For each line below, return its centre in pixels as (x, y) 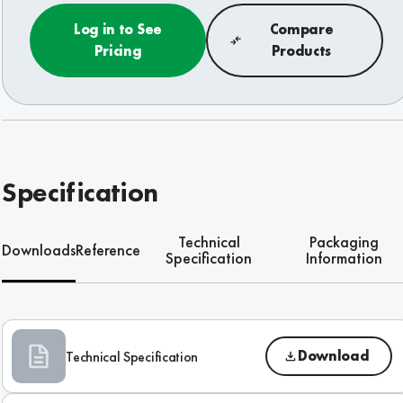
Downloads (39, 250)
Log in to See (118, 30)
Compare (301, 30)
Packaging (345, 242)
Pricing (118, 51)
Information (345, 258)
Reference (108, 250)
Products (301, 51)
